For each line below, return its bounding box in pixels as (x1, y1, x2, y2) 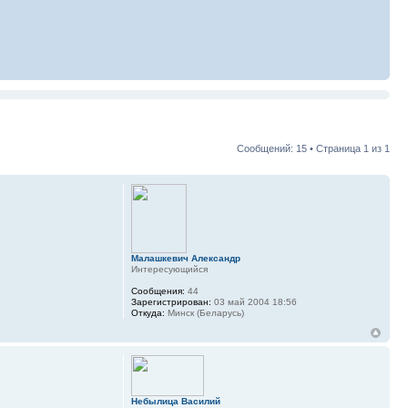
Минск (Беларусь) (164, 308, 244, 319)
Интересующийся (130, 264, 208, 275)
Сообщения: (130, 286, 185, 297)
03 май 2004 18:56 (210, 297, 297, 308)
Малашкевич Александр (130, 253, 240, 264)
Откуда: (130, 308, 165, 319)
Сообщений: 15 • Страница (237, 143, 363, 155)
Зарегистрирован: (130, 297, 211, 308)
